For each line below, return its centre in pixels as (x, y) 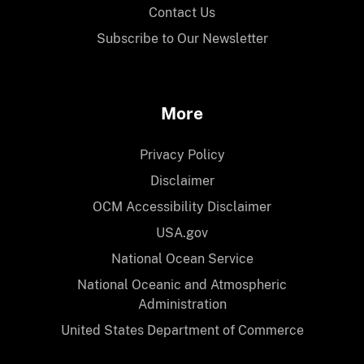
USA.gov (182, 232)
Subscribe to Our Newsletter (182, 38)
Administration (182, 304)
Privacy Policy (182, 154)
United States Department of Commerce (182, 330)
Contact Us (182, 12)
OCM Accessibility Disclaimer (182, 206)
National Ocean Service (182, 258)
